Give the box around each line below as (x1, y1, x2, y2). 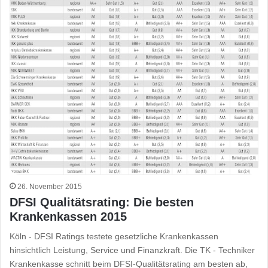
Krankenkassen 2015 (10, 209, 127, 223)
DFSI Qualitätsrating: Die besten (10, 195, 194, 209)
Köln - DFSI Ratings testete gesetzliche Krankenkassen (10, 231, 219, 241)
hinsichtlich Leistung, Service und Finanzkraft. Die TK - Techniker (10, 245, 255, 255)
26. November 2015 (17, 182, 83, 191)
